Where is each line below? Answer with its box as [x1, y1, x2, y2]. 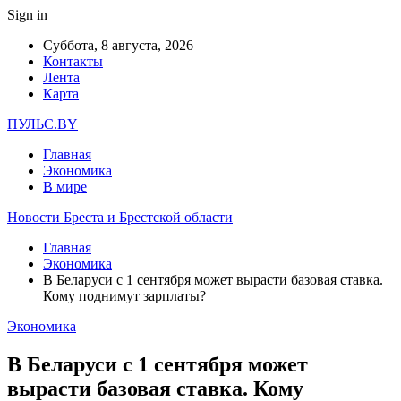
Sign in [7, 7, 47, 22]
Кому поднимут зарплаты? [43, 288, 206, 303]
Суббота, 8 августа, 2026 [43, 38, 193, 53]
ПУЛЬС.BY [7, 116, 78, 132]
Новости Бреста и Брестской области [7, 209, 233, 225]
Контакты [43, 54, 103, 69]
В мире [43, 179, 87, 194]
